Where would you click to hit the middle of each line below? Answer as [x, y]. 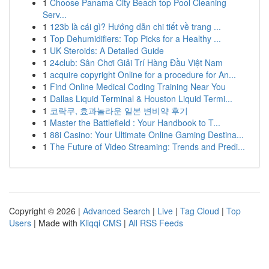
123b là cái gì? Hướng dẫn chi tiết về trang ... [135, 26]
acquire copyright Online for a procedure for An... [143, 74]
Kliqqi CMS [101, 223]
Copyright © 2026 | [46, 211]
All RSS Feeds [156, 223]
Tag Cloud [200, 211]
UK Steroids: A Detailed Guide [107, 50]
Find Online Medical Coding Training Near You [138, 86]
